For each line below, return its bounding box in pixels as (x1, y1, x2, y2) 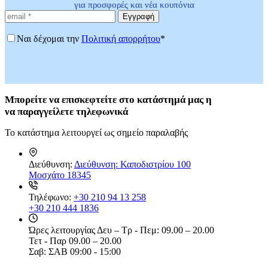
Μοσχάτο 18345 (29, 169, 91, 180)
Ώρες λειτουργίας (29, 224, 97, 235)
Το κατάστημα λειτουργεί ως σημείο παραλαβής (5, 127, 188, 138)
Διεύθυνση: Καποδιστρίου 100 (74, 159, 191, 169)
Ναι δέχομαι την (17, 33, 81, 44)
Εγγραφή (123, 11, 154, 21)
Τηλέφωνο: (29, 191, 74, 202)
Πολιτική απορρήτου (81, 33, 160, 44)
